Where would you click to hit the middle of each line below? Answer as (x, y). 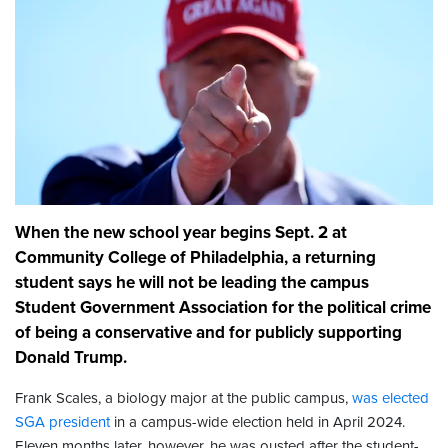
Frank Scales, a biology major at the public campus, (183, 398)
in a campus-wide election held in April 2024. (257, 422)
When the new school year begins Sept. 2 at (181, 233)
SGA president (62, 422)
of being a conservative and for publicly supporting (208, 333)
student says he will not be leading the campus (192, 283)
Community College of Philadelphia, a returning (195, 258)
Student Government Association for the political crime (223, 308)
